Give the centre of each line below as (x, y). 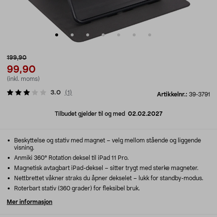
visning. (24, 148)
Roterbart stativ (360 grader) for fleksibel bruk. (76, 188)
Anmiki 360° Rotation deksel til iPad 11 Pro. (71, 158)
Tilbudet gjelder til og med (91, 114)
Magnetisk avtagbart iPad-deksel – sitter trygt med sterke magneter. (106, 168)
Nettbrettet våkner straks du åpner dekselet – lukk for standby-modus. (108, 178)
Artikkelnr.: (173, 94)
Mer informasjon (30, 202)
